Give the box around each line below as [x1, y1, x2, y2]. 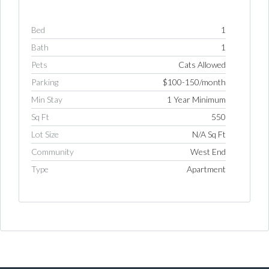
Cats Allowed [178, 59, 226, 70]
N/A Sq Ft [192, 128, 226, 139]
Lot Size [31, 128, 59, 139]
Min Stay [31, 94, 62, 104]
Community [31, 146, 74, 157]
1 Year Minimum [167, 94, 226, 104]
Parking [31, 76, 58, 87]
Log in [74, 241, 106, 253]
